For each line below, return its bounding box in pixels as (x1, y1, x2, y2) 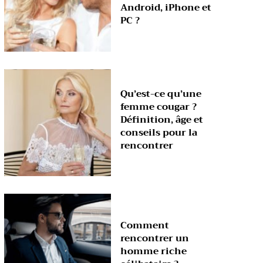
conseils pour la (120, 124, 198, 141)
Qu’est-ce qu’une (120, 86, 202, 103)
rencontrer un (120, 230, 190, 247)
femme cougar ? (120, 99, 197, 116)
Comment (120, 217, 170, 234)
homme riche (120, 242, 187, 259)
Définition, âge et (120, 112, 204, 129)
